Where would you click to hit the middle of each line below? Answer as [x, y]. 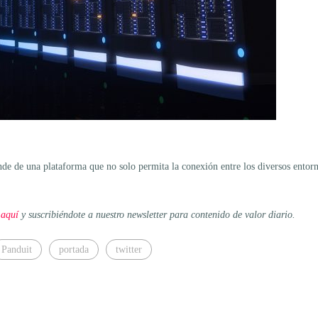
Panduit [17, 249]
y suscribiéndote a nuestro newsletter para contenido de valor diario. [157, 214]
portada [74, 249]
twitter [129, 249]
